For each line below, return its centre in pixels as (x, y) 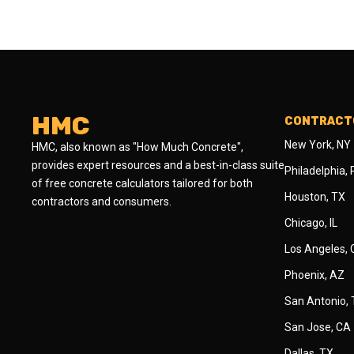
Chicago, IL (311, 223)
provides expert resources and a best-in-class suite (158, 165)
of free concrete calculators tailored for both (142, 183)
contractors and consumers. (102, 201)
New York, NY (318, 145)
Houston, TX (315, 197)
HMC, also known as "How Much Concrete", (137, 147)
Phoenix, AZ (314, 275)
